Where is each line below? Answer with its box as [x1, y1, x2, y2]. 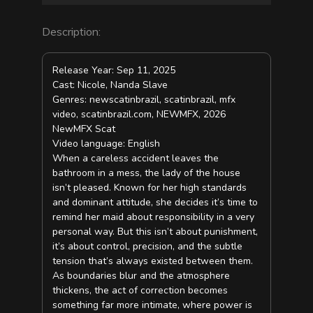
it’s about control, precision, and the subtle [52, 240, 243, 254]
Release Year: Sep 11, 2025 [52, 64, 176, 78]
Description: [41, 24, 101, 38]
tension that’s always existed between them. [52, 254, 254, 268]
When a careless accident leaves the [52, 152, 219, 166]
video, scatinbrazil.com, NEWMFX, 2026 [52, 108, 226, 122]
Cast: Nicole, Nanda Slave [52, 78, 168, 92]
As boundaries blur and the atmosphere [52, 269, 231, 283]
